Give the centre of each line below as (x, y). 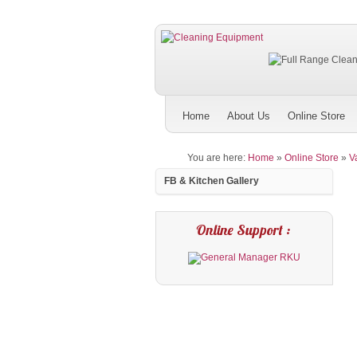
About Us (249, 116)
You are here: (218, 158)
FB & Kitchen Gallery (212, 181)
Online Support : (244, 230)
